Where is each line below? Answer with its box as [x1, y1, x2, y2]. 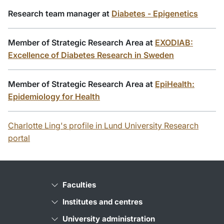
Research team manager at [8, 8, 111, 19]
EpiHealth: [155, 79, 194, 89]
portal [8, 133, 30, 143]
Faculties [62, 180, 96, 190]
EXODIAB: [155, 37, 193, 48]
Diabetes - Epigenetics [111, 8, 198, 19]
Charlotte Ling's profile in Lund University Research [8, 120, 198, 131]
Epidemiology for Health [8, 91, 100, 102]
